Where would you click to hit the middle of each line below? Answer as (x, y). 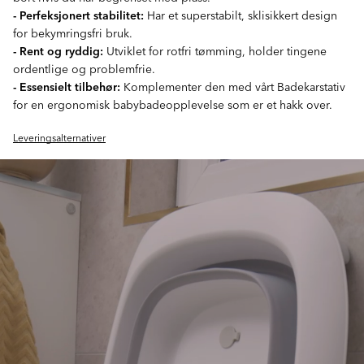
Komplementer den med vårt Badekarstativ (233, 87)
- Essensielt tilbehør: (67, 87)
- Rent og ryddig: (58, 51)
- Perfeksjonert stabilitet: (78, 15)
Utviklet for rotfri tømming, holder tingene (215, 51)
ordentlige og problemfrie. (84, 69)
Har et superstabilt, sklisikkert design (240, 15)
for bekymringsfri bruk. (73, 33)
